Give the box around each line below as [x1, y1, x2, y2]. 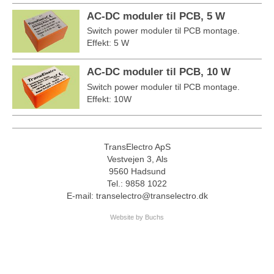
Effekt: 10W [87, 94, 132, 104]
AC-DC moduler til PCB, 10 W [87, 66, 231, 78]
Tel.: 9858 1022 [107, 178, 167, 188]
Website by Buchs [110, 213, 164, 221]
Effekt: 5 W [87, 37, 130, 48]
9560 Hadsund [108, 166, 166, 176]
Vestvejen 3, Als [106, 154, 168, 164]
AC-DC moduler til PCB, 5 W [87, 10, 226, 22]
